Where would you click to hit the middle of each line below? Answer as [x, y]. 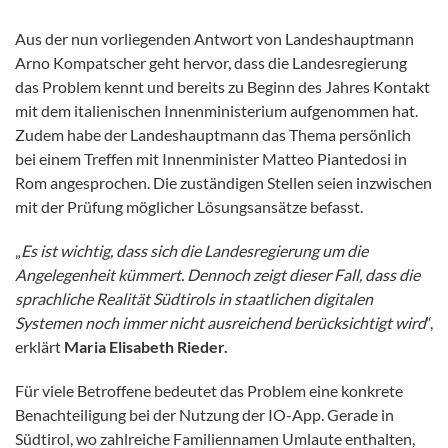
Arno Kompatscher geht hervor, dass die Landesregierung [211, 63]
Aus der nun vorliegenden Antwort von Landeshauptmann [214, 39]
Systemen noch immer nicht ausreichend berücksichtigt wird [220, 323]
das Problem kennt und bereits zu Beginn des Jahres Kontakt [222, 87]
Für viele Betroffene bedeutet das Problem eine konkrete [209, 391]
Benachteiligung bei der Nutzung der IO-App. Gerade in [204, 415]
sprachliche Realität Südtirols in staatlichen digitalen [194, 299]
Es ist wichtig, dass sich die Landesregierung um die [194, 251]
